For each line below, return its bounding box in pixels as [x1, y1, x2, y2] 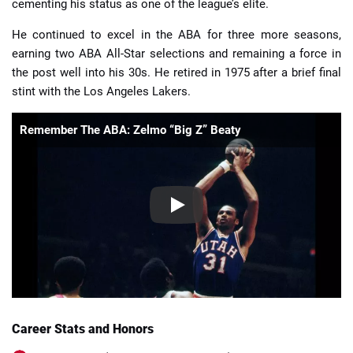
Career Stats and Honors [12, 321, 154, 336]
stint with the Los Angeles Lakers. [12, 84, 191, 98]
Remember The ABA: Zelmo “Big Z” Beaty [20, 122, 241, 137]
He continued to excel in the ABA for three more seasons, [12, 27, 341, 42]
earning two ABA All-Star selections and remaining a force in [12, 46, 341, 61]
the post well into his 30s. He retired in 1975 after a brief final [12, 65, 341, 80]
